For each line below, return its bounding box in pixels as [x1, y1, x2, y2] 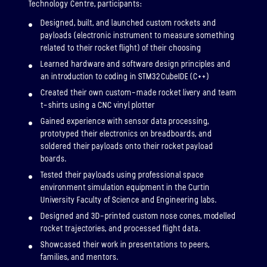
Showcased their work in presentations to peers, [41, 240, 210, 250]
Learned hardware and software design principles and [41, 59, 231, 70]
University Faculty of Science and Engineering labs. [41, 195, 217, 206]
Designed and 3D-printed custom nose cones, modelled [41, 211, 236, 222]
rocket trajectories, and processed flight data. [41, 223, 201, 234]
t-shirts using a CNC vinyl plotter [41, 100, 155, 111]
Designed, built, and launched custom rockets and [41, 18, 216, 29]
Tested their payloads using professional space [41, 170, 204, 181]
